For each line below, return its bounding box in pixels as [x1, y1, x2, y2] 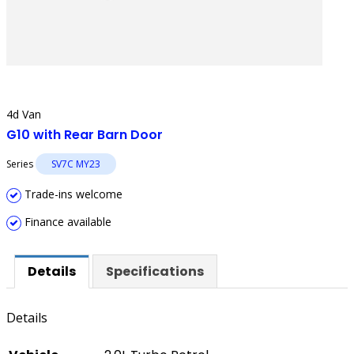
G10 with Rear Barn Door [6, 126, 163, 144]
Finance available [21, 214, 111, 229]
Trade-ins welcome [21, 186, 122, 201]
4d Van [6, 107, 41, 122]
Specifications [106, 262, 204, 281]
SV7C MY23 [51, 157, 100, 171]
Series [6, 157, 36, 171]
